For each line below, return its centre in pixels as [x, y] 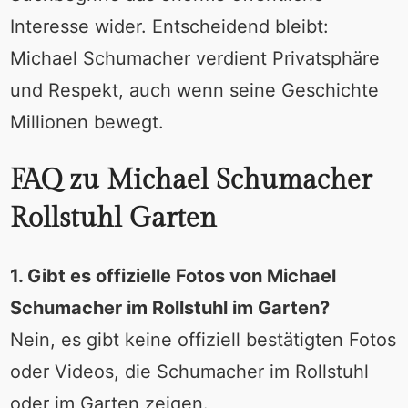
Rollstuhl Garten [113, 219]
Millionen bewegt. [87, 122]
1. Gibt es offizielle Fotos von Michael [173, 276]
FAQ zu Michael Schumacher [190, 181]
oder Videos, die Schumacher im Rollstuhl [189, 372]
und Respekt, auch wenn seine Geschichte [194, 91]
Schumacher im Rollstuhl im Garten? [169, 308]
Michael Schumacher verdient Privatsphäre [194, 59]
